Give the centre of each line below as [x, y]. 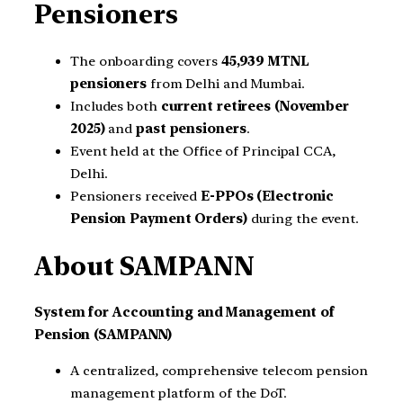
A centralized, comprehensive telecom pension [219, 371]
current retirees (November [255, 106]
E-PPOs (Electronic [268, 196]
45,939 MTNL [265, 61]
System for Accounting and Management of [185, 313]
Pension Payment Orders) [159, 219]
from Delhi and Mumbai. [226, 84]
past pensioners [191, 129]
